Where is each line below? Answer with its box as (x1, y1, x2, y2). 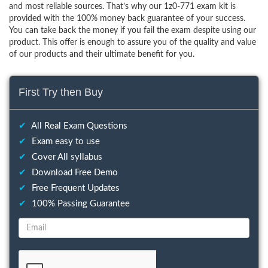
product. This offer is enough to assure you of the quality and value (9, 38, 256, 47)
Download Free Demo (29, 168, 118, 177)
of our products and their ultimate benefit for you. (9, 50, 194, 59)
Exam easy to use (29, 137, 100, 146)
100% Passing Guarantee (29, 199, 130, 208)
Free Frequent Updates (29, 184, 120, 193)
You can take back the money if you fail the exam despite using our (9, 26, 256, 35)
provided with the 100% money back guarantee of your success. (9, 14, 245, 23)
